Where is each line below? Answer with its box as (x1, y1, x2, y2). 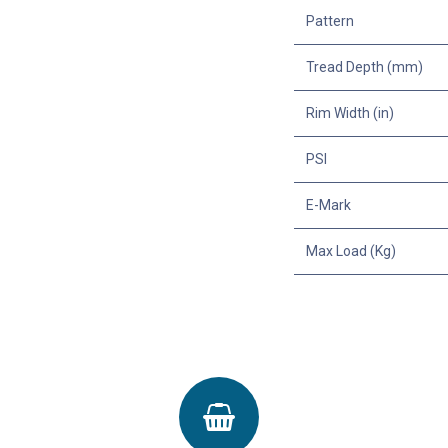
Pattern (306, 12, 354, 29)
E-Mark (306, 196, 351, 213)
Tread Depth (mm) (306, 58, 423, 75)
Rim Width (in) (306, 104, 394, 121)
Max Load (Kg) (306, 242, 396, 259)
